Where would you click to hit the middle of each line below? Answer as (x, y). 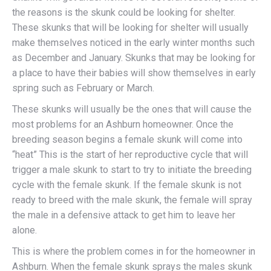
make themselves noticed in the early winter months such (133, 43)
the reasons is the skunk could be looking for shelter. (124, 12)
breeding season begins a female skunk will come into (127, 139)
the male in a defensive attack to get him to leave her (124, 215)
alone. (24, 230)
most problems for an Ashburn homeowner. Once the (123, 124)
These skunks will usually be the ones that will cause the (132, 109)
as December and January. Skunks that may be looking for (134, 58)
